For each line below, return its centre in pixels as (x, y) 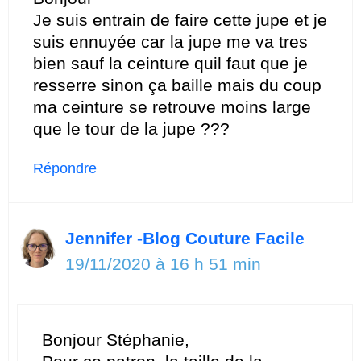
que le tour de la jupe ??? (131, 128)
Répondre (65, 168)
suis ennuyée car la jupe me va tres (170, 41)
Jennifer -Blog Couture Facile (185, 238)
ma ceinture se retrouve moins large (172, 106)
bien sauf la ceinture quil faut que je (170, 63)
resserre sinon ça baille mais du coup (177, 85)
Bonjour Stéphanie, (116, 340)
